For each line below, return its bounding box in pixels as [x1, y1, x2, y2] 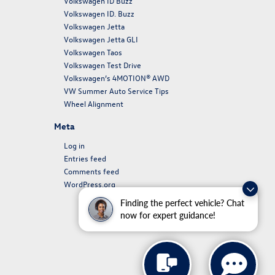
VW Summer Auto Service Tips [63, 85, 169, 96]
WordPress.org [63, 179, 115, 189]
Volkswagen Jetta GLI [63, 34, 138, 44]
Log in [63, 140, 85, 150]
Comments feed [63, 166, 119, 176]
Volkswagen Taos [63, 47, 124, 57]
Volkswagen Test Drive [63, 60, 141, 70]
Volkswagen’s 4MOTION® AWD [63, 72, 169, 83]
